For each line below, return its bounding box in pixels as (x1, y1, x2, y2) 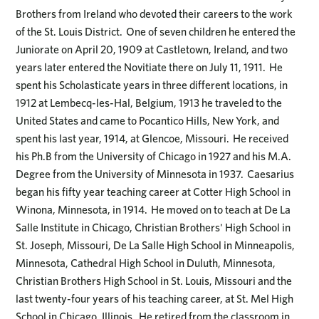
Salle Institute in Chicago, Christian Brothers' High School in (16, 220, 291, 234)
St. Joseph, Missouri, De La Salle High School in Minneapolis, (16, 238, 296, 252)
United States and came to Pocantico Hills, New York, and (16, 113, 280, 127)
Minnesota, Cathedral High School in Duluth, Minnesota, (16, 256, 276, 270)
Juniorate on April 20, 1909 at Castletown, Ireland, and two (16, 42, 288, 56)
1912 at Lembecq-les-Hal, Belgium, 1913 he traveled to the (16, 95, 283, 110)
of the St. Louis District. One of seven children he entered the (16, 24, 296, 38)
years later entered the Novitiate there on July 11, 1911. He (16, 60, 283, 74)
